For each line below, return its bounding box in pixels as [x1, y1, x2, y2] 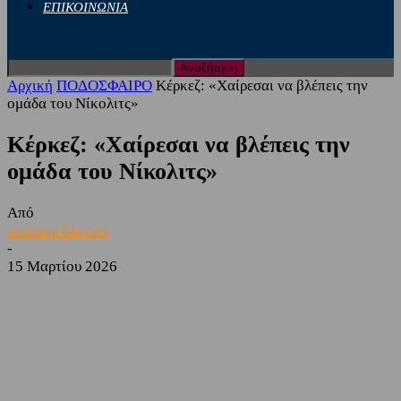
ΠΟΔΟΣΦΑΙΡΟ [56, 77, 152, 94]
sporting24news [7, 222, 108, 240]
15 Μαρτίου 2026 [7, 258, 117, 276]
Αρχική [7, 77, 53, 94]
